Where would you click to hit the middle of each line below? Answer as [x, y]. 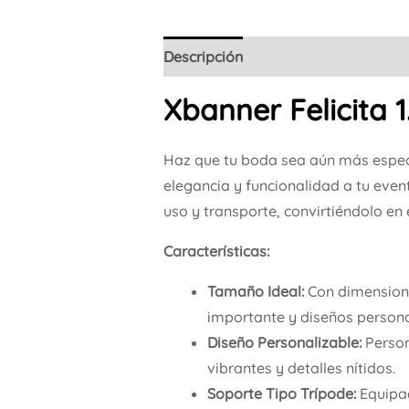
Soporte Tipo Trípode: [281, 393]
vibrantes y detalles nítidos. [301, 367]
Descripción [203, 56]
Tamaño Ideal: [255, 291]
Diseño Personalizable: [284, 342]
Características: [216, 251]
